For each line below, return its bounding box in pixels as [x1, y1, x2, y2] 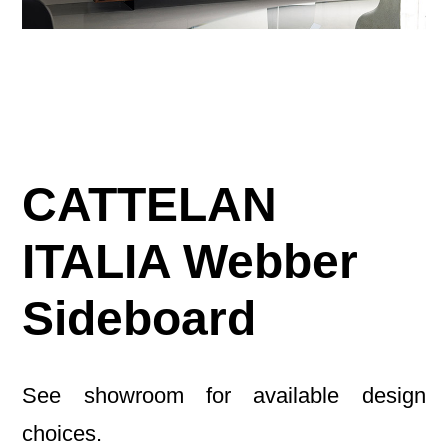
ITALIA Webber [22, 235, 359, 289]
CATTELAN [22, 178, 278, 232]
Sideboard [22, 292, 257, 346]
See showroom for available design [22, 383, 426, 409]
